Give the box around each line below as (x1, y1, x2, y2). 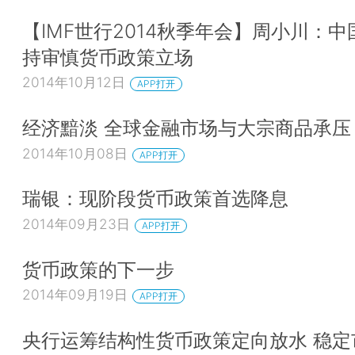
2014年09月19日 (22, 286, 128, 303)
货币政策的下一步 (22, 257, 174, 281)
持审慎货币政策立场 (22, 44, 193, 69)
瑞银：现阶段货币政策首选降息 (22, 186, 288, 211)
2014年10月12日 (22, 74, 125, 91)
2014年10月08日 (22, 144, 128, 162)
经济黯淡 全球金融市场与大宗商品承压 (22, 116, 351, 140)
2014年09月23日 (22, 216, 130, 232)
